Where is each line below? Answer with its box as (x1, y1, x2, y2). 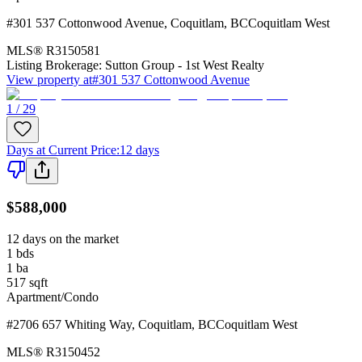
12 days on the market (6, 232, 119, 246)
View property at (6, 72, 92, 86)
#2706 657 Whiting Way (6, 318, 132, 332)
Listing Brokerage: (6, 57, 102, 72)
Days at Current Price (6, 142, 116, 157)
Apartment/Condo (6, 290, 99, 305)
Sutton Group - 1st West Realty (105, 57, 264, 72)
